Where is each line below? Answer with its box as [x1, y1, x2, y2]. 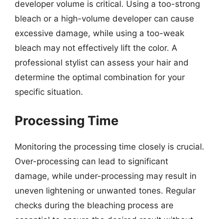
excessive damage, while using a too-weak [15, 28, 184, 38]
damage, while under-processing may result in [15, 171, 197, 181]
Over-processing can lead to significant [15, 156, 168, 166]
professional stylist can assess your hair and [15, 58, 189, 67]
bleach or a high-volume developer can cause [15, 14, 194, 23]
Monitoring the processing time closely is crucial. [15, 141, 204, 152]
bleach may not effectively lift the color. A [15, 43, 177, 53]
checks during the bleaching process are [15, 200, 174, 210]
